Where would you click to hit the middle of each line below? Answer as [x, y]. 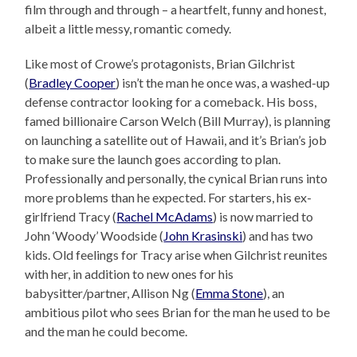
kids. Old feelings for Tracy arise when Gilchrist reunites [177, 254]
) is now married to [263, 216]
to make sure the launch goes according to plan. [153, 159]
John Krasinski [203, 235]
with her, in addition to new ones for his [129, 273]
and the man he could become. [106, 331]
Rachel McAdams [165, 216]
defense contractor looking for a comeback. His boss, [171, 101]
